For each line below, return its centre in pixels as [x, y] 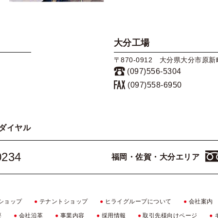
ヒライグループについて [138, 201]
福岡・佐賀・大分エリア [156, 157]
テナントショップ [64, 201]
